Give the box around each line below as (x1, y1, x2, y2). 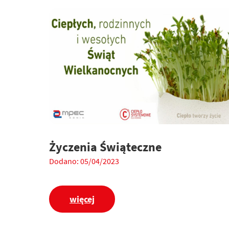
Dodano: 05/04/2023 (49, 155, 119, 166)
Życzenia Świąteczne (49, 139, 162, 155)
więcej (70, 193, 95, 205)
